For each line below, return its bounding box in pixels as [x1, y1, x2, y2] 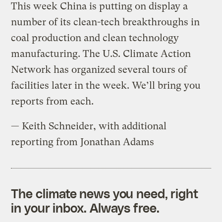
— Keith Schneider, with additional [11, 120, 167, 132]
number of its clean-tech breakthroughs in [11, 16, 200, 28]
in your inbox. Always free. [11, 200, 160, 215]
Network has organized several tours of [11, 63, 187, 75]
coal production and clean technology [11, 32, 179, 44]
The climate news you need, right [11, 185, 199, 201]
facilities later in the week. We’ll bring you [11, 79, 201, 91]
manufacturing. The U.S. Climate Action [11, 48, 191, 59]
